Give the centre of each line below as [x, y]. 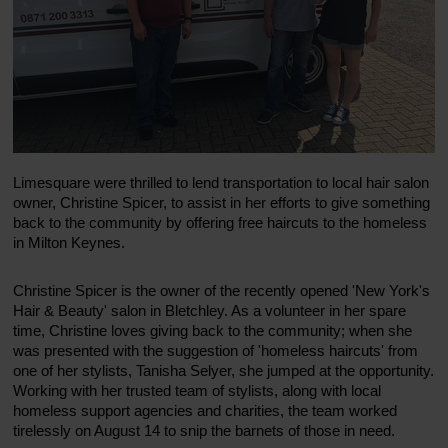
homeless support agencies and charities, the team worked [205, 410]
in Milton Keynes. [69, 242]
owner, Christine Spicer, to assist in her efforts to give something [222, 202]
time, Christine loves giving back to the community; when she [213, 330]
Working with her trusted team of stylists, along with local [197, 390]
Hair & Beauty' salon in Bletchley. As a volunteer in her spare [210, 310]
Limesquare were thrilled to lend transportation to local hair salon [221, 182]
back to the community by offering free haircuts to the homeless [220, 222]
